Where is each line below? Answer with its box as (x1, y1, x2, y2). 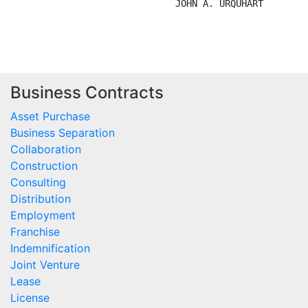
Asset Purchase (10, 109, 90, 124)
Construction (10, 159, 78, 173)
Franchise (10, 225, 60, 239)
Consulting (10, 175, 66, 190)
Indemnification (10, 241, 90, 256)
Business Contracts (10, 82, 164, 103)
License (10, 291, 49, 305)
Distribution (10, 192, 71, 206)
